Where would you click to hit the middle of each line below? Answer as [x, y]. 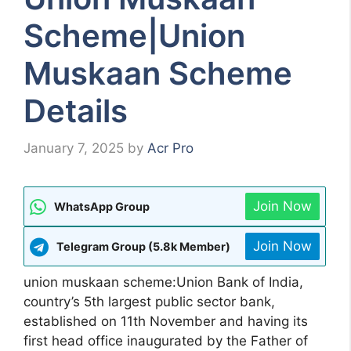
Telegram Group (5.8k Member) [143, 247]
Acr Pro [170, 148]
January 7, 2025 [74, 148]
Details [76, 110]
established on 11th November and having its [166, 322]
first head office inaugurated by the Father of [166, 341]
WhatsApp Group [102, 207]
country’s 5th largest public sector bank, [149, 302]
